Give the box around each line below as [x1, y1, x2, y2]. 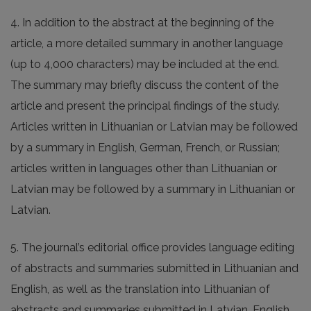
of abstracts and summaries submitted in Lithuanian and [10, 262, 299, 276]
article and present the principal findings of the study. [10, 99, 280, 113]
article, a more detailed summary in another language [10, 37, 283, 51]
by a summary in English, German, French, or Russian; [10, 141, 280, 155]
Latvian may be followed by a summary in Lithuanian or [10, 183, 295, 196]
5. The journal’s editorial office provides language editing [10, 241, 294, 255]
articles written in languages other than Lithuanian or [10, 162, 277, 176]
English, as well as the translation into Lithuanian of [10, 283, 270, 296]
